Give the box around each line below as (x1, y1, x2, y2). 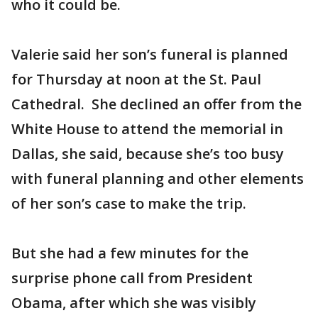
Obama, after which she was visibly (11, 293, 256, 312)
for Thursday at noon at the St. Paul (11, 70, 261, 89)
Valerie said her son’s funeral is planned (11, 45, 288, 64)
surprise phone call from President (11, 268, 253, 287)
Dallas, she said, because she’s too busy (11, 144, 284, 163)
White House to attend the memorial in (11, 119, 283, 138)
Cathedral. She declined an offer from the (11, 94, 302, 114)
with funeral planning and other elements (11, 169, 304, 188)
